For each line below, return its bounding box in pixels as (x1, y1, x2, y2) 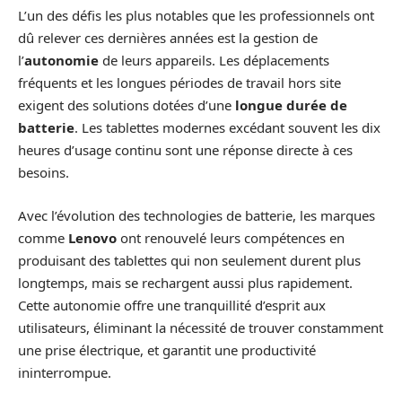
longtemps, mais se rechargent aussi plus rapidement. (18, 273, 353, 292)
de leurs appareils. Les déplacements (99, 51, 329, 70)
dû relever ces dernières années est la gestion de (18, 29, 318, 48)
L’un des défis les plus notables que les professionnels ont (18, 6, 374, 25)
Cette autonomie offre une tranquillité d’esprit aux (18, 295, 326, 314)
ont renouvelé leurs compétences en (117, 228, 345, 247)
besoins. (18, 163, 69, 182)
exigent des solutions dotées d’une (18, 96, 235, 115)
